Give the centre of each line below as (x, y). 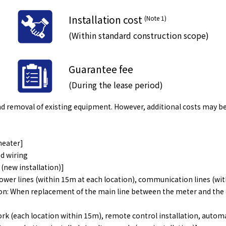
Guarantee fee (101, 69)
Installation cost (105, 19)
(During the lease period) (116, 84)
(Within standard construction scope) (138, 35)
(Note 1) (155, 18)
